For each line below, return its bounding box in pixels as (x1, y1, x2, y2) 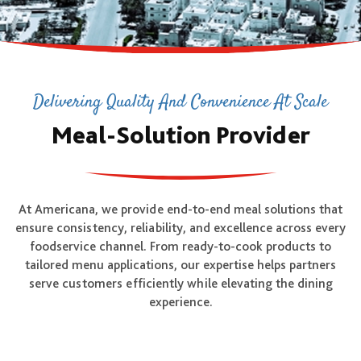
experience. (148, 294, 213, 309)
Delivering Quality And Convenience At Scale (33, 89, 328, 115)
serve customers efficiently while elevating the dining (28, 276, 333, 291)
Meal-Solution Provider (51, 119, 310, 149)
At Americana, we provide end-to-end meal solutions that (19, 201, 342, 217)
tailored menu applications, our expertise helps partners (25, 257, 336, 272)
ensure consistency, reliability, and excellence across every (15, 220, 346, 235)
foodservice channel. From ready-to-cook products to (30, 239, 331, 254)
